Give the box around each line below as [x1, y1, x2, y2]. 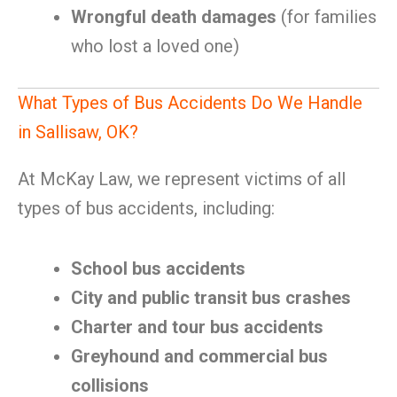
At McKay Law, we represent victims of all [18, 168, 346, 190]
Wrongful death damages [71, 6, 276, 27]
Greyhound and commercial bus [71, 346, 328, 367]
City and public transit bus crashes [71, 287, 351, 308]
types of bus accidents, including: [18, 198, 275, 219]
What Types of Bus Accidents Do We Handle [18, 92, 362, 113]
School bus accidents [71, 258, 245, 279]
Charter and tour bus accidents [71, 316, 323, 338]
